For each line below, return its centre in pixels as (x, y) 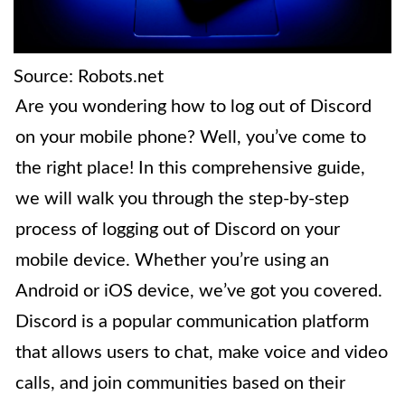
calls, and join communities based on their (180, 383)
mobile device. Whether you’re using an (172, 260)
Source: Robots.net (89, 76)
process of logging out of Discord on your (178, 229)
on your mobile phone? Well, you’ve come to (191, 137)
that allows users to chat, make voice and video (202, 352)
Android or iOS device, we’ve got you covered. (199, 291)
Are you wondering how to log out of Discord (193, 106)
